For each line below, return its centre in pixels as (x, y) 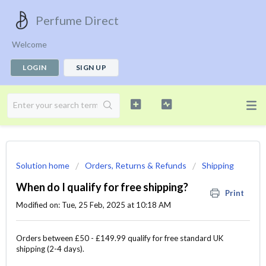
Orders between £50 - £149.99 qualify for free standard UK (120, 238)
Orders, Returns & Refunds (136, 165)
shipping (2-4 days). (50, 249)
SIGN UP (91, 67)
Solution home (44, 165)
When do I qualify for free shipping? (102, 187)
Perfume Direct (77, 20)
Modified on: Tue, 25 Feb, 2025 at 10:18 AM (94, 205)
